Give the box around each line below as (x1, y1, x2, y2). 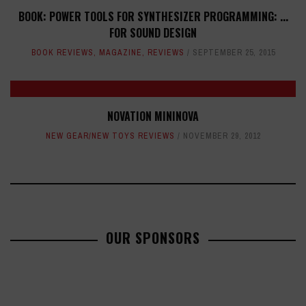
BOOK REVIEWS (31, 47, 94, 59)
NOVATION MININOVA (107, 108, 199, 125)
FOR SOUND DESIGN (109, 25, 197, 42)
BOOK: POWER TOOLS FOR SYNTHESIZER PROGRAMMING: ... (18, 8, 288, 25)
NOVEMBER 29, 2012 (182, 130, 261, 142)
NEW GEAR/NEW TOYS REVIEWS (45, 130, 175, 142)
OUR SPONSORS (106, 227, 200, 249)
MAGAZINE (98, 47, 142, 59)
